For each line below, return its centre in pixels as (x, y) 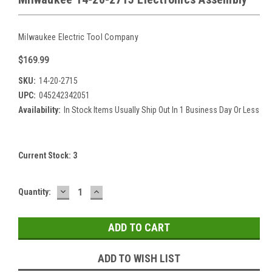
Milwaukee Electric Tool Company (78, 37)
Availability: (39, 110)
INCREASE (117, 191)
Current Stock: (46, 155)
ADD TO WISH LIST (139, 258)
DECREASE (84, 191)
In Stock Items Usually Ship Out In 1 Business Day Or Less (161, 110)
